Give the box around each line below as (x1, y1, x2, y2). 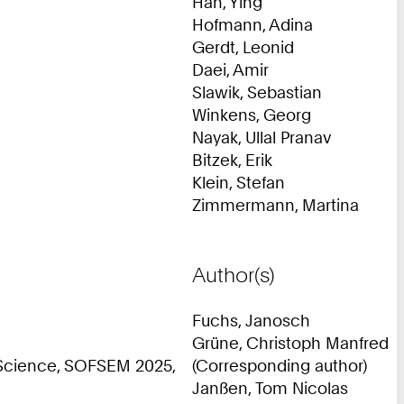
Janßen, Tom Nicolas (192, 377, 348, 398)
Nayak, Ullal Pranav (192, 126, 331, 147)
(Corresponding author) (192, 354, 367, 375)
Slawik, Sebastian (192, 81, 322, 102)
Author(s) (192, 262, 275, 288)
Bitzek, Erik (192, 149, 272, 170)
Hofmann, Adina (192, 14, 313, 34)
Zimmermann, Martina (192, 194, 359, 215)
